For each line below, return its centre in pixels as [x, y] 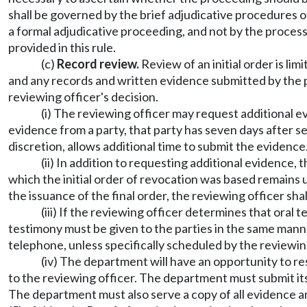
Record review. [98, 64]
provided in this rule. [62, 47]
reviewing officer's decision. [83, 97]
